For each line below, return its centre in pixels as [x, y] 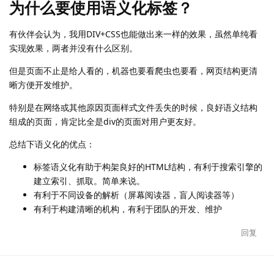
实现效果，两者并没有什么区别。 [73, 48]
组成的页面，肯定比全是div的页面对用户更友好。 [105, 122]
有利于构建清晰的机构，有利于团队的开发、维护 [128, 209]
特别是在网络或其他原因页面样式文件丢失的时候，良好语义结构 [133, 108]
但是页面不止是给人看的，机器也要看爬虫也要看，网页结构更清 [133, 71]
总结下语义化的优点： [52, 144]
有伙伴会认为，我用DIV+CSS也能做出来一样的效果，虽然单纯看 [133, 34]
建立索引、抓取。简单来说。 [89, 181]
